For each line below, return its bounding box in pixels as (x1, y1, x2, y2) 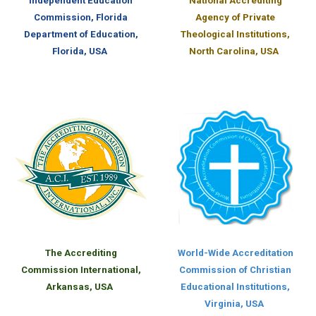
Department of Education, (23, 29, 138, 40)
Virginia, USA (204, 298, 264, 310)
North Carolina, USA (189, 46, 279, 57)
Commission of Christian (179, 265, 291, 276)
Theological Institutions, (181, 29, 290, 40)
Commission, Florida (34, 12, 128, 23)
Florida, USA (51, 46, 107, 57)
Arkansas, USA (46, 281, 113, 293)
